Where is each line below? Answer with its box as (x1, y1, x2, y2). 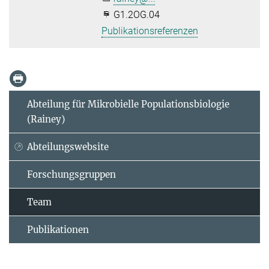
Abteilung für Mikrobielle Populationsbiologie (27, 98, 229, 110)
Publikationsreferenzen (101, 25, 199, 37)
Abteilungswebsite (27, 141, 109, 153)
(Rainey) (27, 113, 65, 125)
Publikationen (27, 223, 89, 235)
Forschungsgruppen (27, 168, 116, 180)
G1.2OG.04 (111, 8, 160, 20)
